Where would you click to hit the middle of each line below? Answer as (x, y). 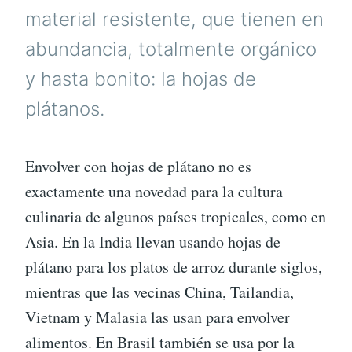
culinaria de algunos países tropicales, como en (176, 217)
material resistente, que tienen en (174, 19)
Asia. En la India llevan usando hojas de (153, 242)
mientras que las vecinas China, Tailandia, (159, 292)
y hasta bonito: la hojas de (141, 79)
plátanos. (65, 108)
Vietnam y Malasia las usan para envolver (158, 317)
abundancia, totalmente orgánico (171, 49)
